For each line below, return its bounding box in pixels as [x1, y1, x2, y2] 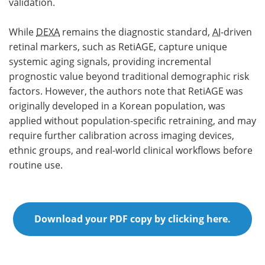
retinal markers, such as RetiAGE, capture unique [9, 40, 227, 54]
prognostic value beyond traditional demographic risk [9, 70, 249, 83]
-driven [221, 25, 252, 39]
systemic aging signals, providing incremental [9, 55, 211, 69]
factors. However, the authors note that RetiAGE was [9, 85, 243, 98]
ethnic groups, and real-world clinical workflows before [9, 144, 253, 157]
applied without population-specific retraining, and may [9, 114, 256, 128]
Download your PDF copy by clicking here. [34, 212, 231, 226]
